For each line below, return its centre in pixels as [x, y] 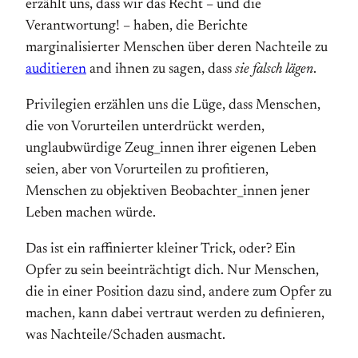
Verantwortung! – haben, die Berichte [137, 26]
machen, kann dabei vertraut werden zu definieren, [175, 314]
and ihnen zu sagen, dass [161, 70]
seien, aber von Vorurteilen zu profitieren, [147, 170]
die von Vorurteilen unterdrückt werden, [145, 127]
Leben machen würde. [91, 213]
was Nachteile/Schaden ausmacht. [125, 336]
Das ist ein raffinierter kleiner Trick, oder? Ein [161, 249]
